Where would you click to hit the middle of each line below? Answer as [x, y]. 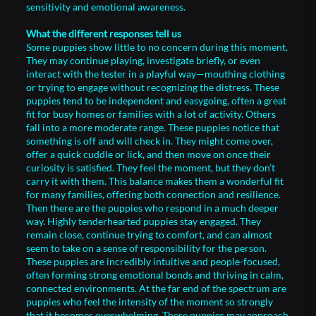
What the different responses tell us [104, 34]
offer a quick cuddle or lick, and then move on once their [148, 154]
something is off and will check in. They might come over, [150, 141]
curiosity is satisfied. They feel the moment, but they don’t [151, 168]
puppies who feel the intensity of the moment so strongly [150, 302]
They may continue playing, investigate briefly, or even [143, 60]
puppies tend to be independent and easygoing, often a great [156, 101]
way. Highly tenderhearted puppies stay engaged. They [144, 221]
